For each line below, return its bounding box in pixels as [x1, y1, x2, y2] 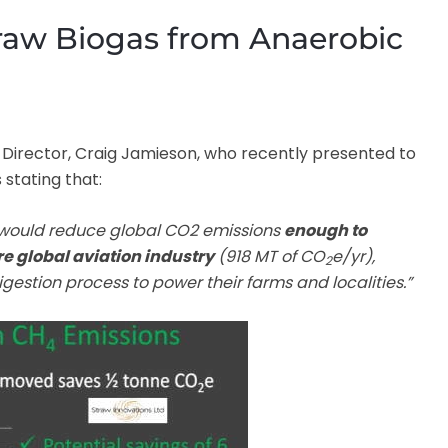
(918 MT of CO [214, 244, 325, 268]
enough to [284, 218, 367, 242]
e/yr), [332, 244, 375, 268]
